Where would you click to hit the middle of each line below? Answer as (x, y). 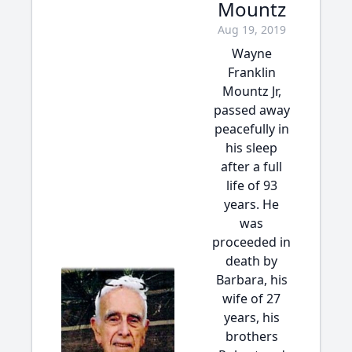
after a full (251, 167)
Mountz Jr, (251, 91)
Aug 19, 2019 (251, 29)
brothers (251, 336)
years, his (251, 317)
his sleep (251, 148)
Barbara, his (251, 280)
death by (251, 261)
